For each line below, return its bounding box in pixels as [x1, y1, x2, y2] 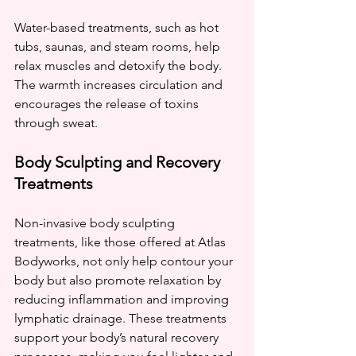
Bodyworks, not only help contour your [14, 253, 236, 269]
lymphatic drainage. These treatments [14, 310, 230, 326]
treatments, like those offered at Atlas [14, 234, 229, 250]
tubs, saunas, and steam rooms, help [14, 38, 223, 54]
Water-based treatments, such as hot [14, 19, 222, 35]
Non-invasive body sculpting [14, 215, 178, 230]
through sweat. [14, 114, 98, 130]
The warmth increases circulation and [14, 76, 226, 92]
